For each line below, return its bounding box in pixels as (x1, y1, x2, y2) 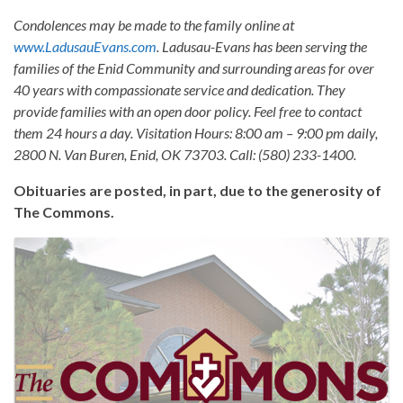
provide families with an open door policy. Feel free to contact (13, 103, 362, 121)
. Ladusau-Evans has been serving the (157, 38, 367, 56)
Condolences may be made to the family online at (13, 16, 294, 34)
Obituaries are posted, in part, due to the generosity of (13, 182, 381, 200)
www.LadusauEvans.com (13, 38, 157, 56)
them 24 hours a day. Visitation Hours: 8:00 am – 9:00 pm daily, (13, 124, 378, 142)
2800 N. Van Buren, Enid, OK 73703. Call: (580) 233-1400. (13, 146, 356, 164)
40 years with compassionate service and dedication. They (13, 81, 345, 99)
